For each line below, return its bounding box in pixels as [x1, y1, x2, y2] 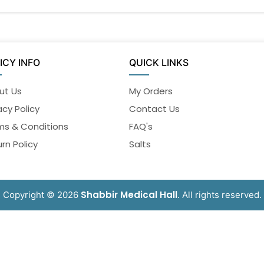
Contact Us [128, 103, 180, 115]
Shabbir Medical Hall [80, 189, 177, 202]
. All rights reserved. [177, 189, 262, 201]
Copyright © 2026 [2, 189, 81, 201]
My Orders [128, 85, 173, 98]
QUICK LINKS [128, 57, 189, 69]
